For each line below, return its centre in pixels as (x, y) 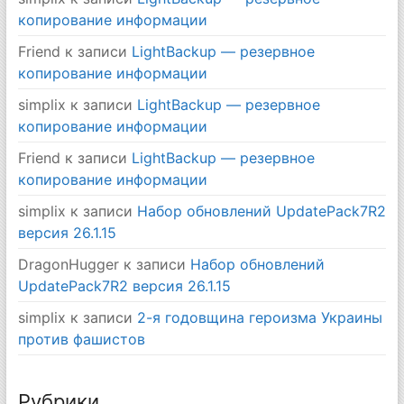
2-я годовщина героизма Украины (259, 317)
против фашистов (81, 339)
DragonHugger (68, 264)
